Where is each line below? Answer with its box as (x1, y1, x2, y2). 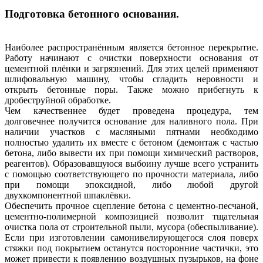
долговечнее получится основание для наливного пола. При (5, 116, 258, 127)
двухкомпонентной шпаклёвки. (5, 190, 131, 201)
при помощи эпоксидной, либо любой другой (5, 180, 258, 190)
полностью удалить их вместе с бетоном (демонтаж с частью (5, 137, 258, 148)
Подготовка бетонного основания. (5, 8, 179, 21)
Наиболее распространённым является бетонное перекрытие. (5, 42, 258, 53)
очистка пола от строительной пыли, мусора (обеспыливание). (5, 222, 258, 232)
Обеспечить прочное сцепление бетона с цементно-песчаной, (5, 201, 258, 211)
